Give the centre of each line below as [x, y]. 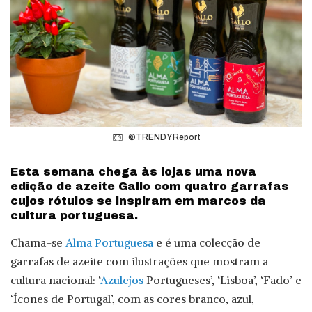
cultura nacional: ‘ [55, 280]
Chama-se [38, 242]
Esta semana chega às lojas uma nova [133, 172]
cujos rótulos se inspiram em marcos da [138, 201]
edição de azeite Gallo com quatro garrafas [150, 187]
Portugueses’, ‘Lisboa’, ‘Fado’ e [223, 280]
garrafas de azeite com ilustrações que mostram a [139, 261]
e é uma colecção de [207, 242]
